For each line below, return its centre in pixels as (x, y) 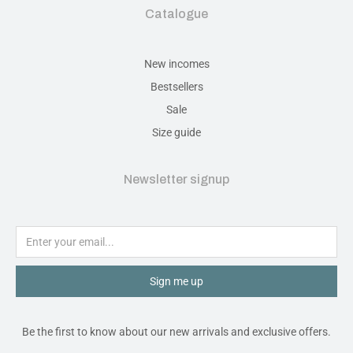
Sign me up (176, 281)
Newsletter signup (176, 179)
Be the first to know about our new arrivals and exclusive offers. (176, 331)
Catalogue (176, 13)
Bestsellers (176, 86)
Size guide (176, 132)
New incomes (176, 63)
